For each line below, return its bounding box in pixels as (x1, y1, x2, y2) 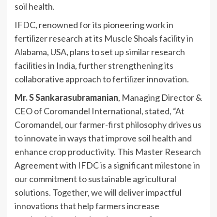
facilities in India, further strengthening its (15, 60, 173, 71)
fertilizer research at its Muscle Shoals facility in (15, 32, 193, 44)
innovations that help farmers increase (15, 200, 159, 211)
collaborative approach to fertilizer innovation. (15, 73, 189, 84)
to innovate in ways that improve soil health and (15, 132, 192, 143)
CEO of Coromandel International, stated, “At (15, 105, 185, 116)
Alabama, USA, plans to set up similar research (15, 46, 185, 57)
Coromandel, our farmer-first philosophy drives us (15, 119, 201, 130)
